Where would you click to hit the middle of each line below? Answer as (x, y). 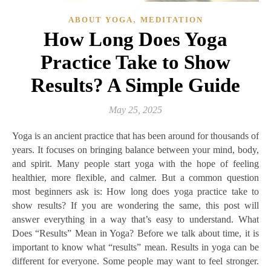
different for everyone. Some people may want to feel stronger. (135, 261)
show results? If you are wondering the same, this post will (135, 205)
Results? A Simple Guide (135, 85)
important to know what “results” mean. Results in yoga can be (135, 247)
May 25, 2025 (135, 109)
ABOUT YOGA (100, 19)
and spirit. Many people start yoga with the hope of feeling (135, 163)
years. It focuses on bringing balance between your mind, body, (135, 149)
